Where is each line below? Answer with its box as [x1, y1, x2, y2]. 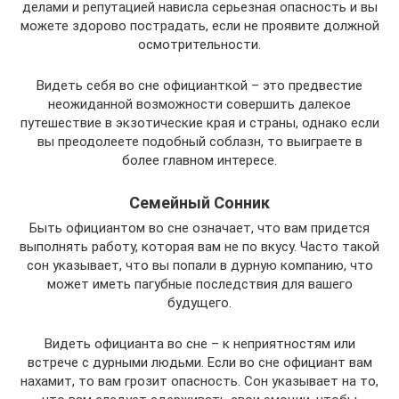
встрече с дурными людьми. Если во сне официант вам [27, 354, 372, 371]
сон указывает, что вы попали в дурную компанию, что [26, 257, 373, 274]
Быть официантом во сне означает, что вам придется [29, 220, 370, 237]
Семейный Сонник [129, 193, 270, 213]
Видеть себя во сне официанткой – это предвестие [37, 77, 362, 94]
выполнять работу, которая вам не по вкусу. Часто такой [20, 239, 379, 256]
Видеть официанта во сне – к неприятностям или [44, 336, 355, 353]
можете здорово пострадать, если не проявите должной [20, 18, 379, 35]
